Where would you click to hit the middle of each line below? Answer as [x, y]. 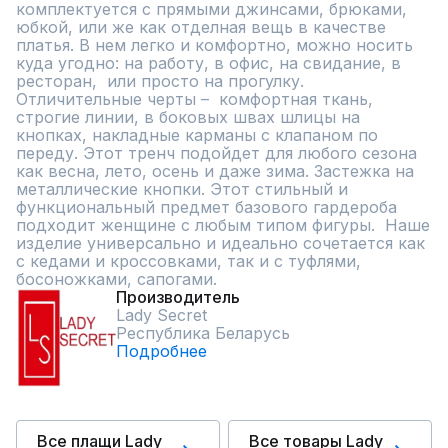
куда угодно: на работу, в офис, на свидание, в [208, 63]
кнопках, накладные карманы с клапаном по [197, 135]
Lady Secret [161, 315]
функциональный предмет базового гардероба [206, 207]
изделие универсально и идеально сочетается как [220, 243]
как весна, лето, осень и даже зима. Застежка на [215, 171]
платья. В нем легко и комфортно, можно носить [214, 45]
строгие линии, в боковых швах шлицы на [188, 117]
